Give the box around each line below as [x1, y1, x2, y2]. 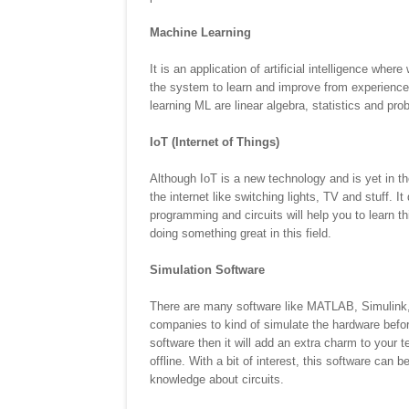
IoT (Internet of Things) [150, 135, 279, 150]
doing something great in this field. [150, 226, 331, 241]
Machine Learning [150, 26, 251, 40]
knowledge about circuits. [150, 372, 284, 387]
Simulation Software [150, 263, 265, 278]
